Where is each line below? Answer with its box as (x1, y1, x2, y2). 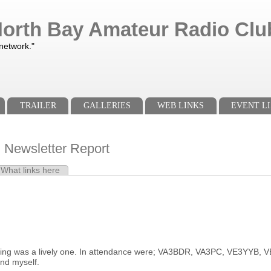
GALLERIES (83, 101, 131, 111)
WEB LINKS (157, 101, 204, 111)
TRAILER (19, 101, 56, 111)
